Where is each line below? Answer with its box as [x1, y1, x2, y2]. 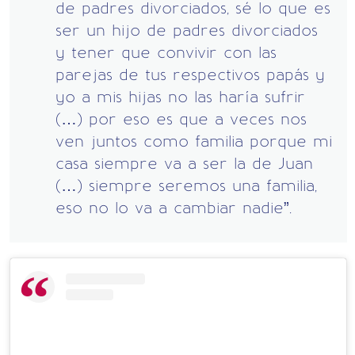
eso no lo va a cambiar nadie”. [55, 197, 292, 217]
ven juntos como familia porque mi [55, 131, 332, 151]
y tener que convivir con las [55, 42, 277, 62]
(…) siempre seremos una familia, [55, 175, 317, 195]
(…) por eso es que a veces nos [55, 109, 307, 128]
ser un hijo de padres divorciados [55, 20, 318, 40]
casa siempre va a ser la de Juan [55, 153, 313, 173]
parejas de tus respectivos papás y [55, 64, 325, 84]
